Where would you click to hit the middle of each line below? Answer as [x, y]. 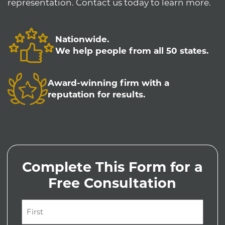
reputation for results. [96, 94]
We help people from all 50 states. [132, 50]
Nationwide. [82, 39]
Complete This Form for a [112, 167]
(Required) [40, 217]
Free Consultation [113, 183]
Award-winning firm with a [108, 83]
